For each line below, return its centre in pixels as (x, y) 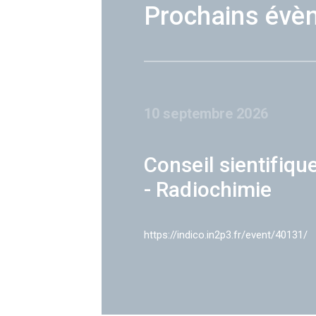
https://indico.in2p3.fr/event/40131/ (226, 235)
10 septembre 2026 (206, 114)
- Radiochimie (208, 189)
